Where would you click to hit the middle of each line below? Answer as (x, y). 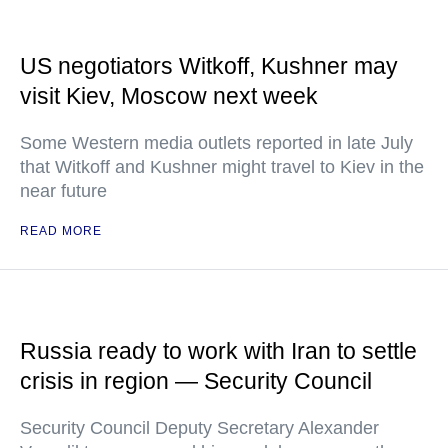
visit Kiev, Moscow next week (169, 96)
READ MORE (61, 231)
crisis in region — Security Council (196, 381)
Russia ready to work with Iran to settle (218, 351)
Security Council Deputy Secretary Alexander (199, 428)
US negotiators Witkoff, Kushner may (209, 66)
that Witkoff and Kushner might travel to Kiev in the (222, 167)
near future (63, 191)
